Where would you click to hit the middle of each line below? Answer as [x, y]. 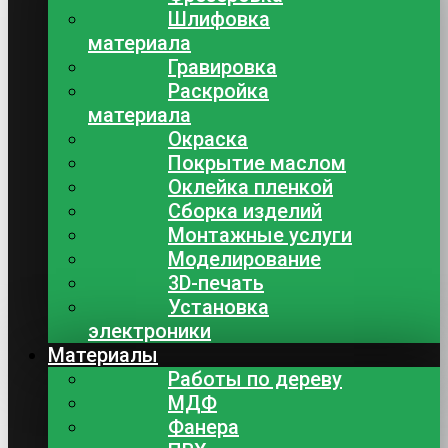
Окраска [208, 139]
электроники [149, 331]
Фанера [203, 427]
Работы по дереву [255, 379]
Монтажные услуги [260, 235]
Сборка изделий [245, 211]
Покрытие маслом [257, 163]
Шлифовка [219, 19]
